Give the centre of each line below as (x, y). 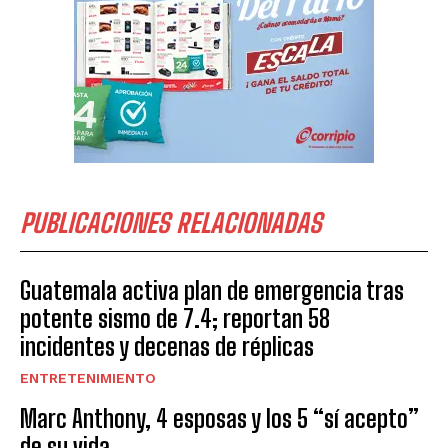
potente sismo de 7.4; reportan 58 (175, 319)
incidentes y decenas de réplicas (167, 347)
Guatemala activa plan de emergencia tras (212, 291)
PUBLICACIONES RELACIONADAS (171, 223)
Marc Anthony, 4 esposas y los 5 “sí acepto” (219, 419)
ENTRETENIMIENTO (88, 378)
